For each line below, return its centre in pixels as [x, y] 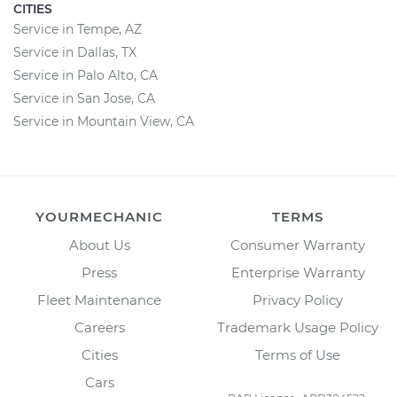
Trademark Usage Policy [298, 327]
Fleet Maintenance [99, 300]
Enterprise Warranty [298, 272]
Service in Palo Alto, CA [86, 75]
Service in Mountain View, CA [104, 121]
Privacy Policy [298, 300]
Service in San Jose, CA [84, 98]
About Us [99, 245]
